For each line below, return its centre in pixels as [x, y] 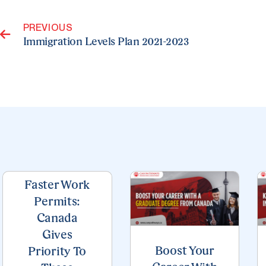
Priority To [57, 252]
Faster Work [57, 186]
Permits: [57, 202]
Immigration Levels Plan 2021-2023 [106, 42]
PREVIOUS [48, 27]
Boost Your [184, 251]
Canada [57, 219]
